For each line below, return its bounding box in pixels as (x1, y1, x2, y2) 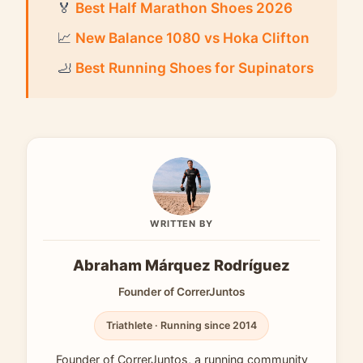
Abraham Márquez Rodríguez (73, 255, 290, 274)
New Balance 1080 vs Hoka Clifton (75, 28, 310, 46)
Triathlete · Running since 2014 (106, 318, 257, 331)
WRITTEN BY (150, 217, 213, 229)
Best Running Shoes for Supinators (75, 58, 314, 76)
